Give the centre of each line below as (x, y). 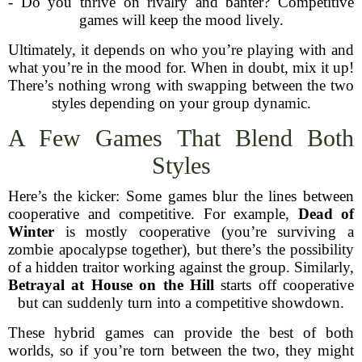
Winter (31, 232)
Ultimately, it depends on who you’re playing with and (181, 50)
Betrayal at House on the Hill (111, 285)
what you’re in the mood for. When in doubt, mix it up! (181, 67)
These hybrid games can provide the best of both (181, 333)
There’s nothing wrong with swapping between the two (181, 85)
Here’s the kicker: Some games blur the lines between (181, 196)
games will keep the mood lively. (181, 20)
